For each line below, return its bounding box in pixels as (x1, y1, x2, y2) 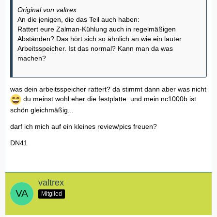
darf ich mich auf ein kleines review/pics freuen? (10, 123, 157, 131)
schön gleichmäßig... (10, 106, 74, 114)
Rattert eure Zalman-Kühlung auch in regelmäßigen (17, 25, 176, 33)
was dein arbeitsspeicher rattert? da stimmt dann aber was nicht (10, 85, 206, 93)
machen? (17, 54, 46, 62)
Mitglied (41, 190, 62, 198)
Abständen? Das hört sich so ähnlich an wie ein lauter (17, 35, 182, 43)
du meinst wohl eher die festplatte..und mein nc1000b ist (21, 95, 196, 103)
